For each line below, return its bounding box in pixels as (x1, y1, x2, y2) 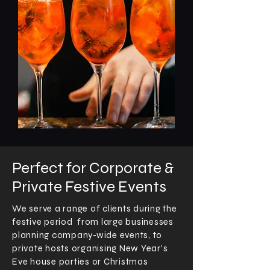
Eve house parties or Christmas (12, 256, 148, 267)
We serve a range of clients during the (12, 203, 177, 214)
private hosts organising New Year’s (12, 243, 168, 254)
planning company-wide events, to (12, 230, 162, 240)
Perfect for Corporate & (12, 159, 174, 177)
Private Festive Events (12, 177, 166, 196)
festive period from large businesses (12, 216, 174, 227)
